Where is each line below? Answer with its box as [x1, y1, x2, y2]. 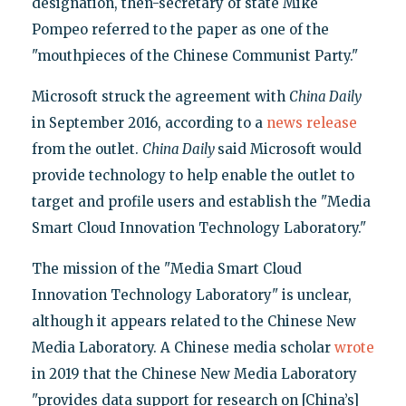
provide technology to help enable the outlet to [31, 167, 354, 185]
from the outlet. [31, 140, 142, 159]
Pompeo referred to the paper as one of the [31, 21, 329, 39]
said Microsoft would [217, 140, 362, 159]
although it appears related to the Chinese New [31, 313, 356, 331]
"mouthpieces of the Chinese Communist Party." [31, 47, 358, 65]
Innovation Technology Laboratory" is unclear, [31, 286, 352, 304]
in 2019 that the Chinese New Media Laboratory [31, 365, 357, 383]
